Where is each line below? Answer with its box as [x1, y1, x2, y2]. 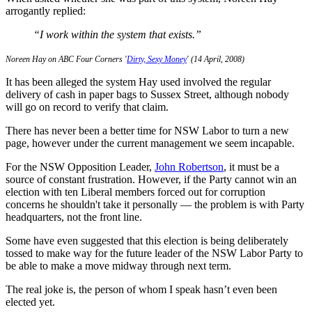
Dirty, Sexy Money [127, 54, 187, 64]
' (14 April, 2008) [187, 54, 244, 64]
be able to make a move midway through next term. [6, 259, 231, 272]
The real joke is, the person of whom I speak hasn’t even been [6, 283, 277, 295]
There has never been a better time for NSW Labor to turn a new [6, 124, 289, 136]
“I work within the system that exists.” [33, 28, 201, 40]
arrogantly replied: [6, 4, 86, 17]
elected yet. [6, 295, 55, 308]
